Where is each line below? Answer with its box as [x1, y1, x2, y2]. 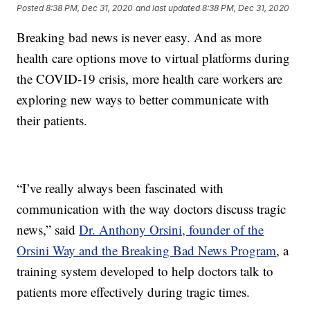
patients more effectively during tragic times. [17, 283, 250, 301]
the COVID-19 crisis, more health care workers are [17, 70, 283, 88]
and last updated [136, 3, 201, 14]
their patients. [17, 111, 88, 129]
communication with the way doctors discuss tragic [17, 200, 286, 218]
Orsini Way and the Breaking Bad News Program [17, 241, 277, 259]
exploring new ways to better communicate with [17, 91, 270, 109]
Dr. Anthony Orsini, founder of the [79, 221, 264, 239]
